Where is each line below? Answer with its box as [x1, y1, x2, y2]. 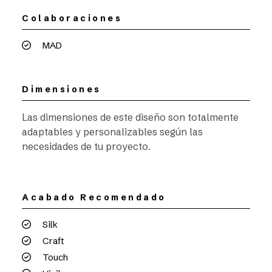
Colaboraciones [22, 13, 122, 24]
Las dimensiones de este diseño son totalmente [22, 111, 239, 123]
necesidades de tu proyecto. [22, 140, 151, 152]
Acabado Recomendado [22, 192, 166, 203]
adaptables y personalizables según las [22, 126, 203, 138]
